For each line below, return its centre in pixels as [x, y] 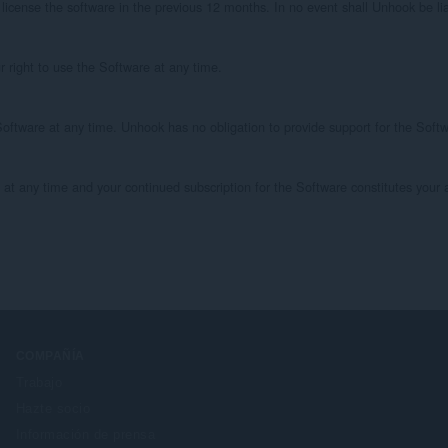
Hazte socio [53, 408]
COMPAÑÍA [50, 355]
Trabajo [39, 382]
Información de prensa [86, 434]
